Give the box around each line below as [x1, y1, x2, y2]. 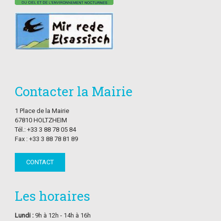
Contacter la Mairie [15, 82, 133, 100]
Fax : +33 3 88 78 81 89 [15, 135, 78, 143]
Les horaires [15, 187, 90, 204]
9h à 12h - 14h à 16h [34, 211, 91, 219]
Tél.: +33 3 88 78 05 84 [15, 125, 76, 133]
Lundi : [15, 211, 34, 219]
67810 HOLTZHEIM [15, 116, 67, 124]
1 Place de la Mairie [15, 107, 69, 114]
